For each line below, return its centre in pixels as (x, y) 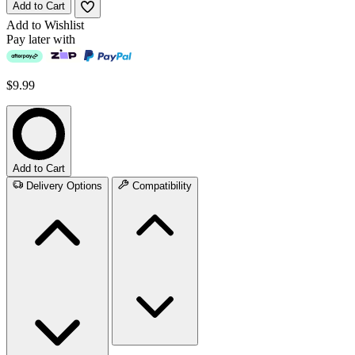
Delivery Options (65, 186)
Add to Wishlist (45, 25)
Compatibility (162, 186)
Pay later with (41, 39)
